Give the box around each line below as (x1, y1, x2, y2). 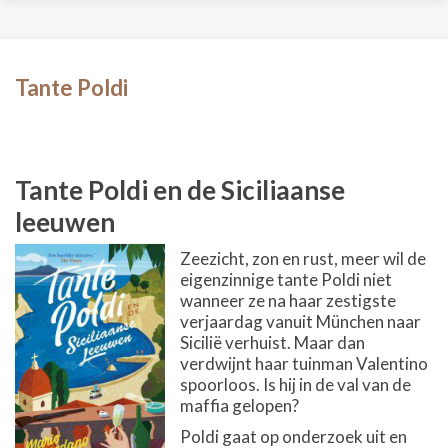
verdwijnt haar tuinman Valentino (180, 352, 428, 374)
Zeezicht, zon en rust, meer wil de (180, 247, 426, 269)
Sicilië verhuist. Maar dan (180, 331, 365, 353)
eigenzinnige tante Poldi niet (180, 268, 392, 290)
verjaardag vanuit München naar (180, 310, 421, 332)
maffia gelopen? (180, 394, 299, 416)
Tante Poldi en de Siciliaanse (15, 173, 345, 206)
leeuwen (15, 205, 115, 238)
